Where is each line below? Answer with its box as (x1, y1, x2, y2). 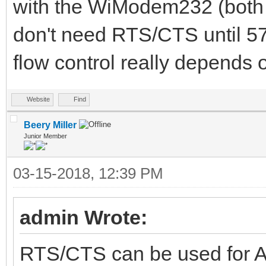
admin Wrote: (20, 205, 147, 229)
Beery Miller (24, 119, 77, 130)
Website (27, 95, 50, 103)
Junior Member (24, 132, 67, 140)
